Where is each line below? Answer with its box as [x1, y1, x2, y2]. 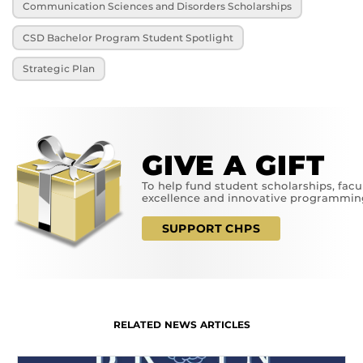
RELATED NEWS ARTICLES [113, 318, 250, 331]
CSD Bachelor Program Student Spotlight [23, 31, 234, 44]
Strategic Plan [23, 62, 96, 75]
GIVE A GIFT [142, 148, 325, 183]
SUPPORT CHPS [162, 221, 260, 237]
